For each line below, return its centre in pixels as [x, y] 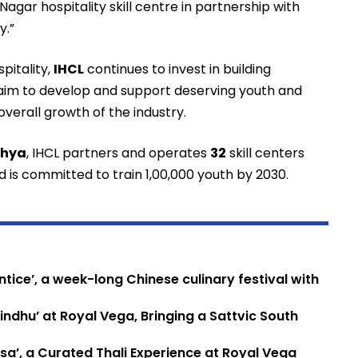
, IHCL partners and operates [118, 153]
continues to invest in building [177, 70]
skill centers [265, 153]
